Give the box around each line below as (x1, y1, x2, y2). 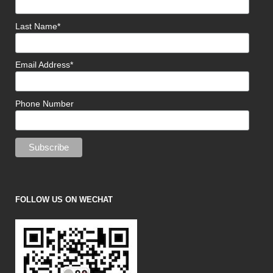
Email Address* (15, 60, 73, 70)
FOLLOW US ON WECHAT (15, 195, 113, 205)
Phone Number (15, 99, 74, 109)
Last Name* (15, 21, 60, 31)
